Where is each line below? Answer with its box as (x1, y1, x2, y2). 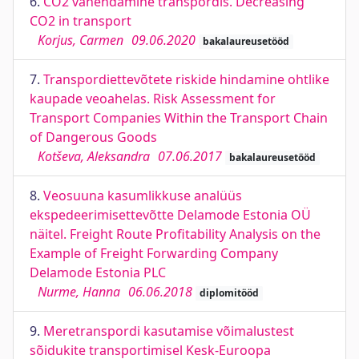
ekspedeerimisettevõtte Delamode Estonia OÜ (30, 206, 311, 224)
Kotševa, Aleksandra (38, 147, 150, 165)
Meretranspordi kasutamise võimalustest (43, 322, 294, 340)
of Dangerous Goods (30, 128, 157, 146)
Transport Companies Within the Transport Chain (30, 109, 328, 127)
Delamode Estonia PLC (30, 264, 166, 281)
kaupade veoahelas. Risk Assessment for (30, 90, 276, 107)
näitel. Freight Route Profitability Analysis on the (30, 225, 321, 243)
